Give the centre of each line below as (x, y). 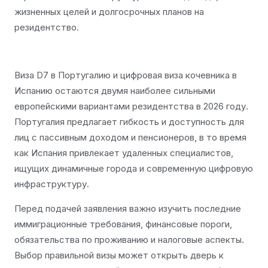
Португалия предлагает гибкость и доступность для (129, 122)
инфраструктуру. (52, 184)
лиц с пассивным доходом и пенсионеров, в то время (130, 138)
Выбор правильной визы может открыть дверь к (119, 255)
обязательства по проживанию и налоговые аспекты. (129, 239)
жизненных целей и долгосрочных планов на (109, 11)
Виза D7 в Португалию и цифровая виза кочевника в (126, 75)
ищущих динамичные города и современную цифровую (134, 169)
